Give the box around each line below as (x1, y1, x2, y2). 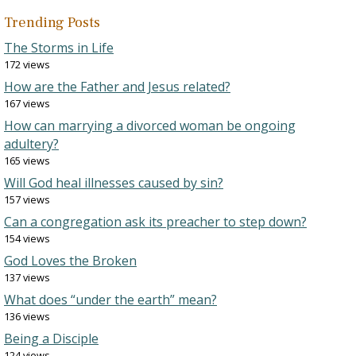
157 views (4, 192, 50, 207)
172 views (4, 57, 50, 72)
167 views (4, 96, 50, 110)
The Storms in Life (4, 39, 114, 56)
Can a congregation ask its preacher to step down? (4, 213, 307, 230)
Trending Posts (4, 14, 100, 32)
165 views (4, 153, 50, 168)
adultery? (4, 135, 59, 153)
